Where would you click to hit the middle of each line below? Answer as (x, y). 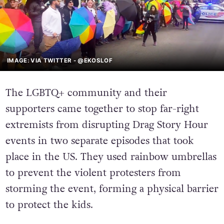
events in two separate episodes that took (99, 141)
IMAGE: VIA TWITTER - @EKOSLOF (60, 60)
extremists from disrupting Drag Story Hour (106, 125)
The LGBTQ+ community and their (86, 93)
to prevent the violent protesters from (93, 173)
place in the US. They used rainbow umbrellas (111, 157)
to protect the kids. (49, 205)
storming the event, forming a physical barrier (112, 189)
